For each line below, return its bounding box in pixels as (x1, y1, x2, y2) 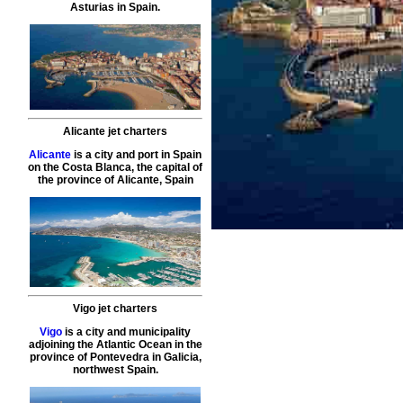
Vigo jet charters (73, 302, 158, 316)
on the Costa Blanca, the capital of (28, 161, 203, 175)
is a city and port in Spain (71, 148, 202, 162)
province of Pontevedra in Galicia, (29, 351, 201, 364)
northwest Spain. (72, 363, 158, 377)
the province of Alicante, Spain (37, 174, 193, 187)
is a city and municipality (62, 326, 192, 339)
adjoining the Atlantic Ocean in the (28, 338, 202, 352)
